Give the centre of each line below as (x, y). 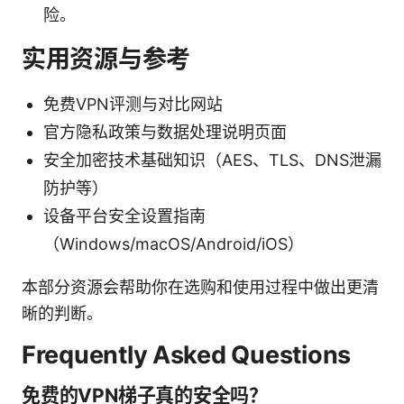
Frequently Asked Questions (186, 354)
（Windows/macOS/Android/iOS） (174, 243)
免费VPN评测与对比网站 (133, 104)
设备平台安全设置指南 (124, 216)
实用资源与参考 (106, 59)
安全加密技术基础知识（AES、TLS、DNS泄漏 (212, 160)
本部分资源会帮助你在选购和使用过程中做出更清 (200, 287)
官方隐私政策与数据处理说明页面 (165, 132)
